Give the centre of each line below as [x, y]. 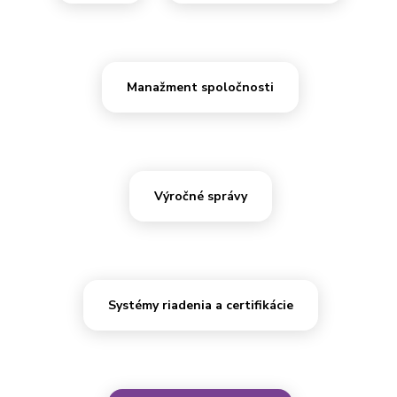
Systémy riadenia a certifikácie [200, 305]
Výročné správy [200, 196]
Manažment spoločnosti [200, 87]
